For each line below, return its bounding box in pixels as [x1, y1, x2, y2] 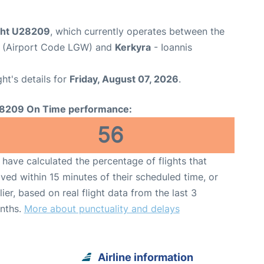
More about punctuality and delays [24, 203, 180, 215]
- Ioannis [151, 41, 192, 54]
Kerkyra [115, 41, 151, 54]
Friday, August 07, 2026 [70, 73, 179, 85]
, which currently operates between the [50, 25, 225, 38]
